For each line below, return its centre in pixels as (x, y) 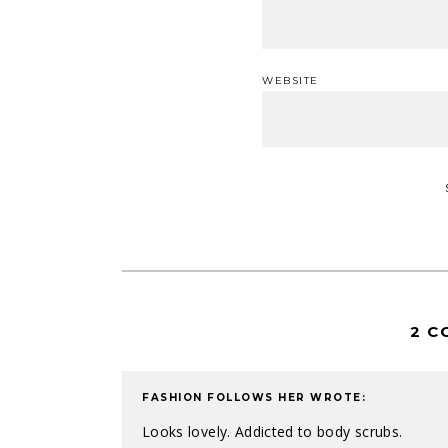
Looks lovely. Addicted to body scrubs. (272, 431)
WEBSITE (290, 80)
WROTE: (335, 397)
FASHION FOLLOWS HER (224, 397)
